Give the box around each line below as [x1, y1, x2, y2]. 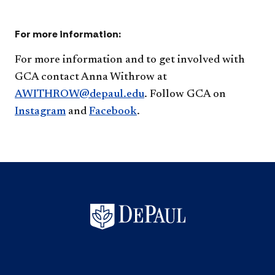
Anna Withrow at [81, 71, 167, 83]
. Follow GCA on [144, 88, 226, 100]
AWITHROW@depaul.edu [15, 88, 144, 100]
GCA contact [15, 71, 81, 83]
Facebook [89, 106, 137, 117]
